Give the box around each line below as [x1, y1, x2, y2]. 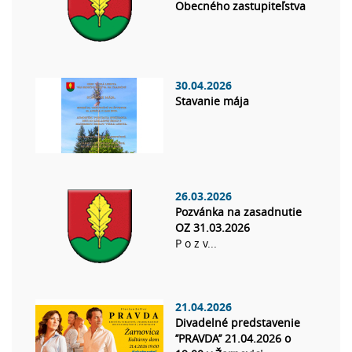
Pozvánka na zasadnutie [175, 204, 302, 220]
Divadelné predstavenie [175, 315, 300, 331]
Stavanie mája [175, 93, 249, 109]
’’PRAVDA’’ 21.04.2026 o [175, 331, 291, 346]
